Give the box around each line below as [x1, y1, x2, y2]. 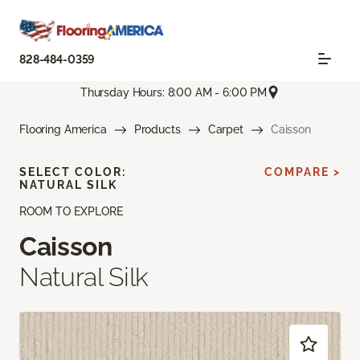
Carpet [207, 123, 243, 137]
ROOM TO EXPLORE [19, 205, 123, 219]
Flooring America [19, 123, 107, 137]
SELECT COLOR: [19, 166, 126, 179]
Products [133, 123, 181, 137]
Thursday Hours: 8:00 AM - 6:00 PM [80, 85, 268, 99]
